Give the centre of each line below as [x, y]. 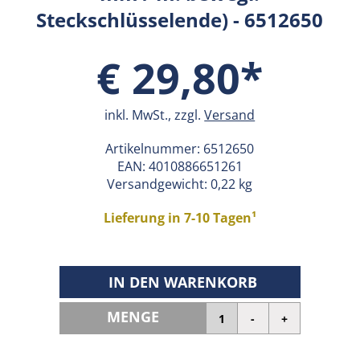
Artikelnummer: [155, 149]
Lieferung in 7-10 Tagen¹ [180, 218]
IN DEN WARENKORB [182, 282]
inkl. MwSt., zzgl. [155, 115]
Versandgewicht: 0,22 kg [180, 184]
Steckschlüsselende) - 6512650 [180, 20]
